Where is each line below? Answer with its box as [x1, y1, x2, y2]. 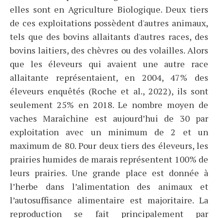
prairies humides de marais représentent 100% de [10, 153, 208, 165]
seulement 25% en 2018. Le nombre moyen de [10, 99, 208, 111]
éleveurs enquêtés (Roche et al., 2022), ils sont [10, 85, 208, 97]
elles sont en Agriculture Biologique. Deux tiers [10, 3, 208, 16]
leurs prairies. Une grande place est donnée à [10, 167, 208, 179]
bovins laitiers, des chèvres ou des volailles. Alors [10, 44, 208, 56]
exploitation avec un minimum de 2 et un [10, 126, 208, 138]
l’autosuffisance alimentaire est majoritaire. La [10, 194, 208, 206]
